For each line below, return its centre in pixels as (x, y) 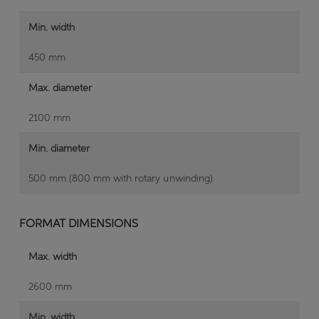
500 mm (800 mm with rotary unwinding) (120, 178)
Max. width (52, 257)
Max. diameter (60, 88)
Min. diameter (59, 148)
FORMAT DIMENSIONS (79, 224)
